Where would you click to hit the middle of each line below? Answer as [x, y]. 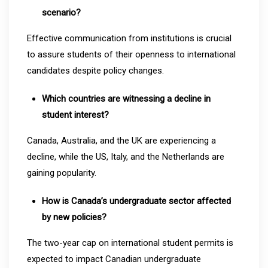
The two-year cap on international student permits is [130, 243]
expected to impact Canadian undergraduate [114, 259]
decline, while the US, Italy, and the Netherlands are [126, 156]
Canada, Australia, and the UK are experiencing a [121, 140]
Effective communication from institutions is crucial [129, 38]
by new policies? [74, 217]
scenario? [61, 12]
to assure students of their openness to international [131, 54]
